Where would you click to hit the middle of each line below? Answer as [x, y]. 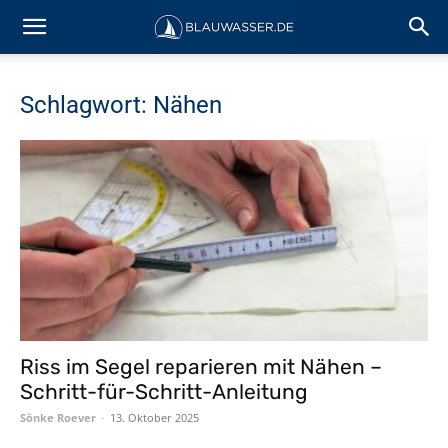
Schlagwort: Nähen [121, 105]
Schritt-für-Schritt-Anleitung [164, 392]
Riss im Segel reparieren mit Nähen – [201, 367]
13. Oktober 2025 [154, 418]
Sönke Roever [58, 418]
